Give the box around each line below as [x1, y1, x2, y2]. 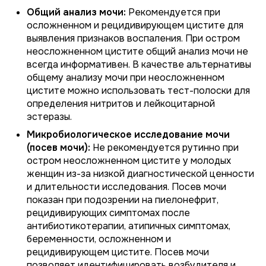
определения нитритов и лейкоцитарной [27, 97, 215, 110]
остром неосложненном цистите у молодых [27, 154, 231, 167]
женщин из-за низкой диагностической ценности [27, 167, 254, 180]
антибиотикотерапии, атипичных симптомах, [27, 220, 230, 232]
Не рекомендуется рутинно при [90, 141, 239, 154]
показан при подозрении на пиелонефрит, [27, 194, 218, 206]
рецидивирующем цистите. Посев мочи [27, 246, 209, 258]
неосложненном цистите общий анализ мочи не [27, 45, 248, 58]
